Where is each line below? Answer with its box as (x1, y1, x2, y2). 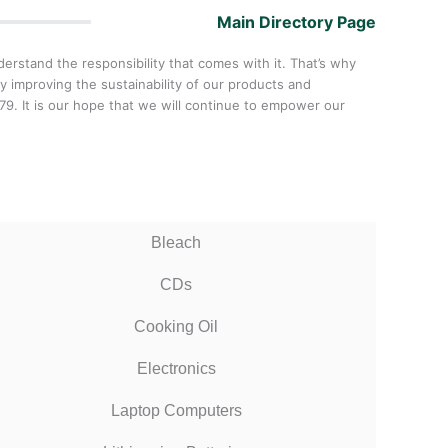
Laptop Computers (110, 401, 242, 419)
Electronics (136, 359, 216, 377)
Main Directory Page (217, 12, 376, 33)
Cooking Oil (134, 317, 218, 335)
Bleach (151, 233, 201, 251)
